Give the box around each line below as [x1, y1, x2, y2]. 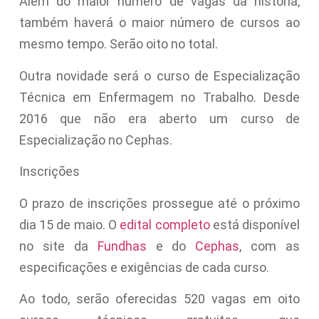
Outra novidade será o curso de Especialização [19, 68, 300, 83]
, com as [239, 238, 300, 253]
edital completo [120, 216, 210, 232]
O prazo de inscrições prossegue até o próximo [19, 195, 300, 211]
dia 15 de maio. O [19, 216, 120, 232]
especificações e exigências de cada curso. [19, 259, 269, 275]
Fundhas [97, 238, 147, 253]
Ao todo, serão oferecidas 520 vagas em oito [19, 291, 300, 306]
